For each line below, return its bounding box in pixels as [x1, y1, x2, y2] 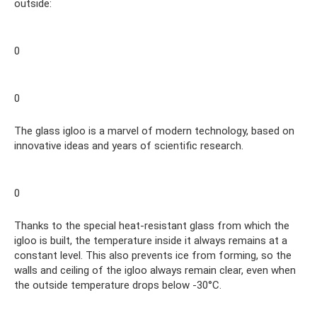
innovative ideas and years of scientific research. [14, 139, 243, 152]
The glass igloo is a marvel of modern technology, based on [14, 124, 294, 137]
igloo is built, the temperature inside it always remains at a [14, 234, 287, 247]
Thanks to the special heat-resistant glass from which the [14, 219, 289, 232]
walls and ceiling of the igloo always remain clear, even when [14, 263, 296, 277]
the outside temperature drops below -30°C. [14, 278, 221, 292]
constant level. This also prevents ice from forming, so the [14, 248, 292, 262]
